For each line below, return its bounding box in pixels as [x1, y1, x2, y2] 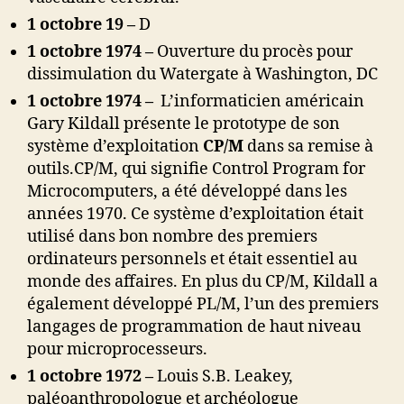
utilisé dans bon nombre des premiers [27, 226, 317, 248]
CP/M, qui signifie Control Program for [74, 159, 365, 180]
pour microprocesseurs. [27, 339, 207, 361]
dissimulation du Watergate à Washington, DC [27, 64, 378, 86]
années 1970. [27, 204, 131, 225]
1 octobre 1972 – [27, 366, 157, 388]
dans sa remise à [247, 136, 373, 158]
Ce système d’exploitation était [131, 204, 363, 225]
